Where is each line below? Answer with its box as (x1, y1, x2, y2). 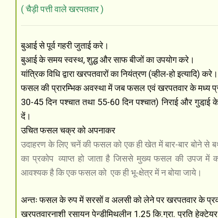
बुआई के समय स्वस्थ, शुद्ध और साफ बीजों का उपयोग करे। (21, 54, 197, 65)
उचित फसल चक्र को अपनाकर (21, 125, 118, 135)
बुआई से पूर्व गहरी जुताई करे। (21, 40, 111, 51)
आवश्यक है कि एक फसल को (21, 167, 109, 178)
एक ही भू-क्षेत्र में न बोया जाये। (110, 167, 202, 178)
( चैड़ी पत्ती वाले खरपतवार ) (21, 3, 104, 14)
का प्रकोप (21, 153, 57, 163)
